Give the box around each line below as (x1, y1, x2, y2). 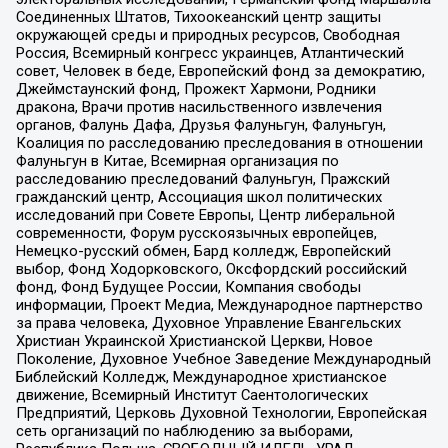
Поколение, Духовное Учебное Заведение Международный (15, 349, 431, 368)
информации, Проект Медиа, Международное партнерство (15, 295, 423, 314)
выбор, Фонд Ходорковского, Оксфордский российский (15, 259, 407, 278)
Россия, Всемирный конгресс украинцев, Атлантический (15, 43, 404, 62)
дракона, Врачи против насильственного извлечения (15, 97, 382, 116)
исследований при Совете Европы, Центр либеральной (15, 205, 395, 224)
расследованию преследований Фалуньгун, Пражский (15, 169, 390, 188)
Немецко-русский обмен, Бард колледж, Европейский (15, 241, 391, 260)
